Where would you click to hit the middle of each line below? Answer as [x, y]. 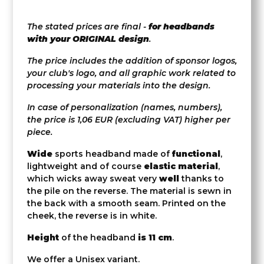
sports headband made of [112, 154]
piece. [40, 132]
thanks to [202, 179]
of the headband [98, 237]
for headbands [181, 27]
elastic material [181, 166]
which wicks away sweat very [93, 179]
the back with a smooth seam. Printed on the [126, 203]
